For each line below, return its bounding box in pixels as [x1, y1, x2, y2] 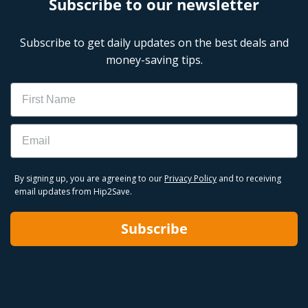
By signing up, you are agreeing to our [14, 173, 164, 184]
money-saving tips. [105, 52, 203, 67]
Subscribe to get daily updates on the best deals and [19, 35, 289, 50]
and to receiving [217, 173, 281, 184]
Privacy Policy [164, 173, 217, 184]
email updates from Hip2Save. [14, 186, 132, 197]
